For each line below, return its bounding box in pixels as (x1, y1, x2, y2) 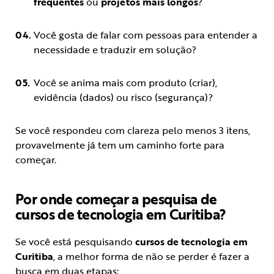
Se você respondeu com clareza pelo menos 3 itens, (15, 123, 250, 138)
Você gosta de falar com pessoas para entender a (34, 28, 257, 43)
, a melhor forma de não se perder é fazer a (53, 249, 250, 264)
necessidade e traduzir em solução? (34, 42, 196, 57)
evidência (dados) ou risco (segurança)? (34, 90, 213, 105)
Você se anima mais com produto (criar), (34, 75, 217, 91)
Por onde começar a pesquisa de (15, 188, 217, 210)
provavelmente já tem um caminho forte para (15, 138, 224, 153)
